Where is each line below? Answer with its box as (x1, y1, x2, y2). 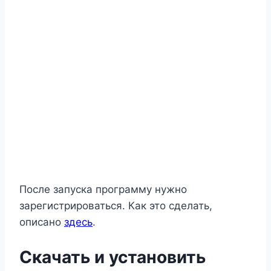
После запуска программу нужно (19, 183, 187, 196)
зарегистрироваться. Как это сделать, (19, 200, 212, 212)
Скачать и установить (19, 247, 206, 268)
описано (19, 216, 64, 229)
